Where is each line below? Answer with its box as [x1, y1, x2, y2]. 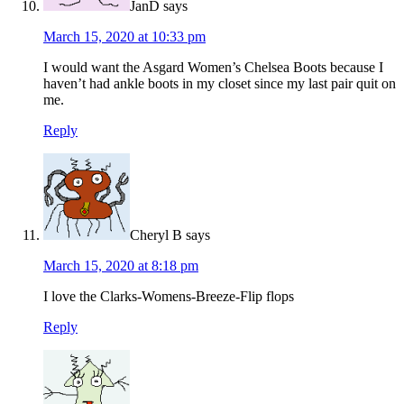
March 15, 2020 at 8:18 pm [43, 258, 198, 274]
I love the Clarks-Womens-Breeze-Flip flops [43, 289, 294, 305]
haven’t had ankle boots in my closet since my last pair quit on [43, 76, 396, 92]
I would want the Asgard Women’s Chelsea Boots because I [43, 60, 383, 76]
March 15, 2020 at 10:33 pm [43, 29, 206, 45]
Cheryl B [130, 227, 182, 243]
